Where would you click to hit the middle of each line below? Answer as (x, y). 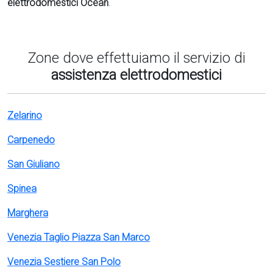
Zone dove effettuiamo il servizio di (136, 58)
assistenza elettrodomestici (136, 75)
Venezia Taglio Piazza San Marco (79, 237)
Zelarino (25, 115)
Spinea (22, 189)
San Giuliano (34, 164)
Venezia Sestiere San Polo (64, 262)
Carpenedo (31, 140)
